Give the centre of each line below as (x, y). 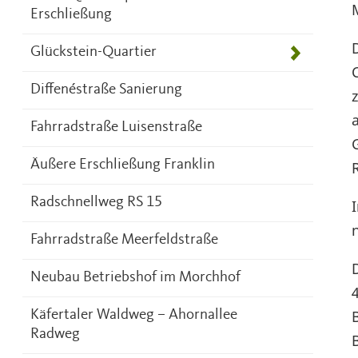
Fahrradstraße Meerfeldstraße (124, 240)
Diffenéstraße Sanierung (106, 90)
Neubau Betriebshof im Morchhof (135, 278)
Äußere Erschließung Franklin (123, 165)
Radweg (55, 334)
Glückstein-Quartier (93, 52)
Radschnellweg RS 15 (96, 203)
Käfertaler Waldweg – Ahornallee (134, 315)
